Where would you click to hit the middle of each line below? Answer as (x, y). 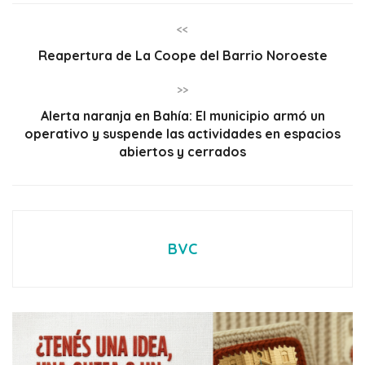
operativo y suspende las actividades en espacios (182, 134)
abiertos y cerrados (182, 152)
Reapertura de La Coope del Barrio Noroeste (182, 56)
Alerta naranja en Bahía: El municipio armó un (182, 116)
